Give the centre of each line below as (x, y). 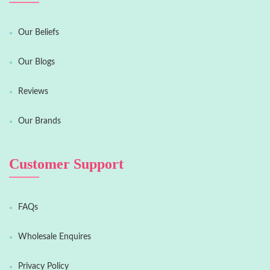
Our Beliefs (39, 33)
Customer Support (66, 164)
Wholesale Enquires (55, 237)
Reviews (33, 92)
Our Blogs (36, 62)
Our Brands (39, 121)
